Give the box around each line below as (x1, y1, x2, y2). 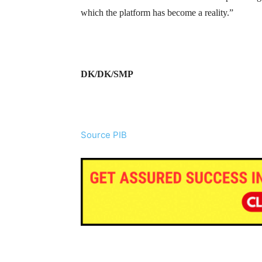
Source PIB (81, 129, 127, 140)
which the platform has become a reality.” (81, 8, 233, 18)
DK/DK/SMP (81, 69, 133, 79)
